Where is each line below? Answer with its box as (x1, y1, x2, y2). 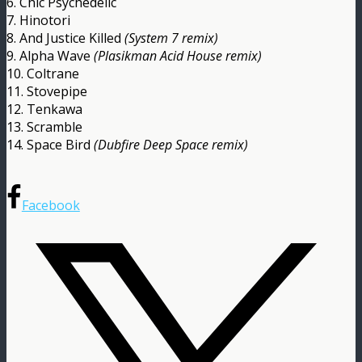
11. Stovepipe (6, 82, 87, 100)
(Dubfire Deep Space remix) (94, 135, 248, 154)
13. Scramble (6, 117, 82, 136)
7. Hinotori (6, 11, 70, 29)
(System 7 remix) (124, 28, 218, 47)
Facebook (21, 196, 80, 214)
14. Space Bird (6, 135, 94, 154)
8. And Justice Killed (6, 28, 124, 47)
